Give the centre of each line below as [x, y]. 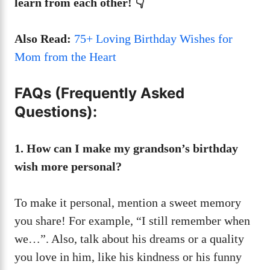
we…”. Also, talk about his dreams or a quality [129, 238]
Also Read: [44, 38]
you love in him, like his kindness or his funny [128, 256]
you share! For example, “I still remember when [132, 220]
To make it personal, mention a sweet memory [128, 202]
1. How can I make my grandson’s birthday [126, 148]
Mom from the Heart [65, 56]
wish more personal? [68, 166]
